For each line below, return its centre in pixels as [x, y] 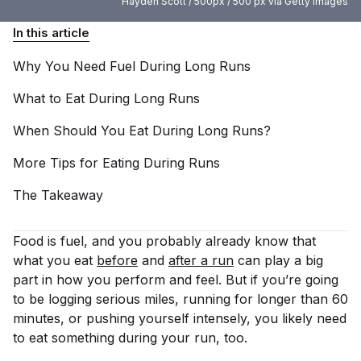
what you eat [55, 260]
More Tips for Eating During [101, 163]
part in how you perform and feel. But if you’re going [176, 280]
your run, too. [204, 338]
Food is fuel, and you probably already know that [164, 241]
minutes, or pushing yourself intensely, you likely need [180, 318]
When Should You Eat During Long [122, 131]
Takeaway [72, 195]
